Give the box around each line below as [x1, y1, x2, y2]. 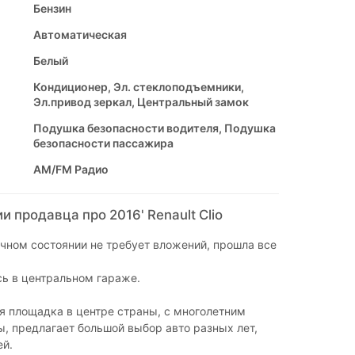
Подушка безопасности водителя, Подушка [32, 121, 276, 136]
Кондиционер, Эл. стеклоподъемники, [32, 80, 244, 94]
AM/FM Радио [32, 162, 109, 177]
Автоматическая [32, 28, 127, 42]
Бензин [32, 2, 71, 16]
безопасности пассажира [32, 136, 174, 151]
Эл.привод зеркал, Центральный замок [32, 95, 249, 109]
